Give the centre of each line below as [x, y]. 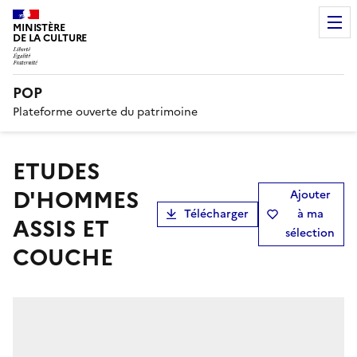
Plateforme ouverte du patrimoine [105, 112]
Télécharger [216, 214]
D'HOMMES [76, 200]
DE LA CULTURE [50, 38]
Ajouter [310, 194]
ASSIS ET [61, 228]
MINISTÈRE [39, 27]
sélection [310, 233]
